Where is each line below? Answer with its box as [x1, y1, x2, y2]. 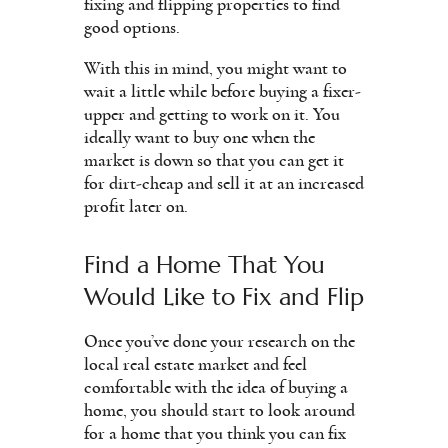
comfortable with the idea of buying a [84, 378, 348, 397]
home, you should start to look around [84, 401, 355, 420]
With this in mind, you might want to [84, 59, 347, 78]
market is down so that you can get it [84, 151, 344, 170]
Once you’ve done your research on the [84, 332, 355, 351]
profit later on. [84, 197, 188, 216]
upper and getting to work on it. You [84, 105, 340, 124]
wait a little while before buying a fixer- [84, 82, 361, 101]
